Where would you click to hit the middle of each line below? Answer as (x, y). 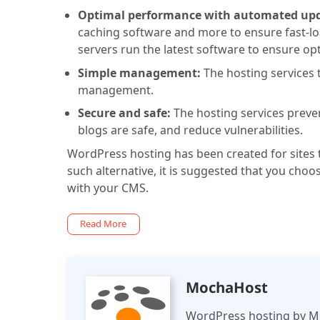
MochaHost (227, 287)
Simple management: (140, 72)
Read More (104, 224)
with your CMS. (107, 188)
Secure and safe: (124, 113)
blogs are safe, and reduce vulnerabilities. (191, 130)
